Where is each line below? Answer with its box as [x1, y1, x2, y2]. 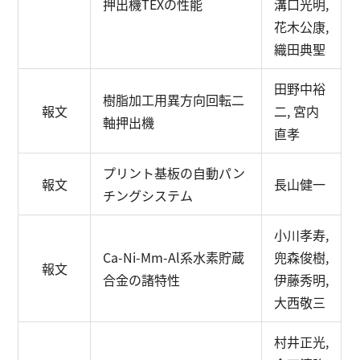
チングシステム [103, 186, 194, 205]
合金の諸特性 [103, 270, 181, 289]
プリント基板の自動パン [103, 163, 246, 182]
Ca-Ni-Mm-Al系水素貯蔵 [103, 247, 245, 267]
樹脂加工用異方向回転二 [103, 90, 245, 109]
